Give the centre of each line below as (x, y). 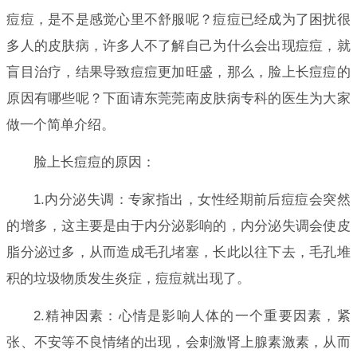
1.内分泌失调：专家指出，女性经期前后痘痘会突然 (192, 199)
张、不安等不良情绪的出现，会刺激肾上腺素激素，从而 (178, 342)
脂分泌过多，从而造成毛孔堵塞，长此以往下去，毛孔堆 (178, 252)
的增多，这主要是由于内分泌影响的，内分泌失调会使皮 (178, 226)
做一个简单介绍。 (61, 124)
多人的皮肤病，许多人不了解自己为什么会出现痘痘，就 (178, 45)
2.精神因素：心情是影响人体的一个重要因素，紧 (192, 316)
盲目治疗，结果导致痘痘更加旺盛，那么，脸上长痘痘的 (178, 72)
